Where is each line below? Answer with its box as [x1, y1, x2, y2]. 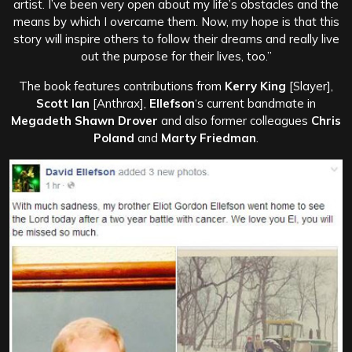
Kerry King [225, 78, 286, 93]
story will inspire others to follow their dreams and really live [13, 31, 339, 46]
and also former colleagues [158, 112, 311, 128]
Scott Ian [36, 95, 90, 111]
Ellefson [149, 95, 195, 111]
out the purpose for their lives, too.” [80, 48, 272, 64]
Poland [93, 130, 134, 145]
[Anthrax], [90, 95, 149, 111]
